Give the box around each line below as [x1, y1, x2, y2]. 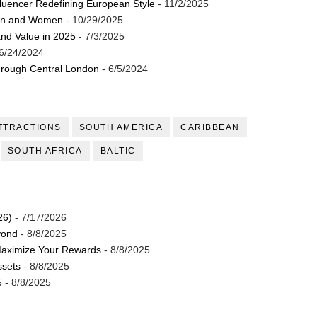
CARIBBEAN [180, 122, 240, 133]
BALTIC [100, 146, 136, 156]
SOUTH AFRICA [7, 146, 83, 156]
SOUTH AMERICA [79, 122, 163, 133]
